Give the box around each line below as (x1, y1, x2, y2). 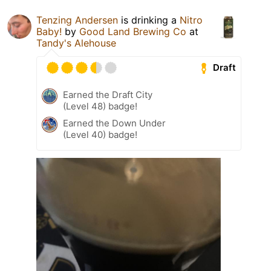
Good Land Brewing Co (79, 25, 186, 38)
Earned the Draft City (63, 88, 152, 100)
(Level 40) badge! (63, 128, 137, 140)
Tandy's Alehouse (36, 36, 116, 49)
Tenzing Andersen (36, 13, 118, 26)
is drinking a (118, 13, 180, 26)
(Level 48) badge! (63, 100, 137, 112)
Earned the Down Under (63, 117, 166, 129)
